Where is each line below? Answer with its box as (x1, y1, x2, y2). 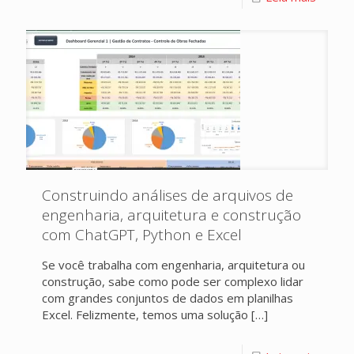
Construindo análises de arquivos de (42, 185, 293, 205)
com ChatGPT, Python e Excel (42, 224, 242, 245)
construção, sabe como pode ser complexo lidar (42, 273, 303, 289)
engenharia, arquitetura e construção (42, 205, 301, 225)
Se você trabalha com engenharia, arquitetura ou (42, 257, 305, 273)
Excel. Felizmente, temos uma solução (42, 307, 248, 322)
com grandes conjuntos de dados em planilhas (42, 290, 293, 306)
